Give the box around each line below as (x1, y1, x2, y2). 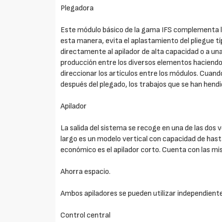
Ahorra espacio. (60, 167, 111, 176)
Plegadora (60, 3, 94, 13)
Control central (60, 211, 111, 220)
